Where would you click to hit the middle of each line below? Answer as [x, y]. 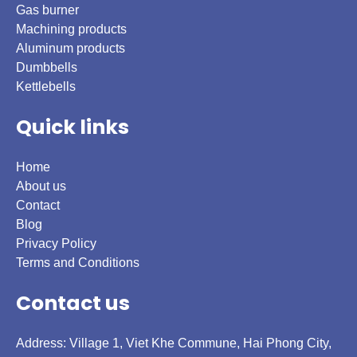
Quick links [73, 127]
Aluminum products [71, 48]
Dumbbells [47, 67]
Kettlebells [46, 86]
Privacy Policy [56, 243]
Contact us [73, 303]
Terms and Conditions [78, 262]
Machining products [71, 29]
